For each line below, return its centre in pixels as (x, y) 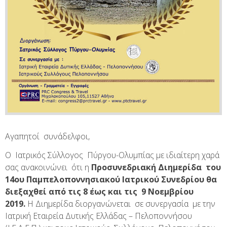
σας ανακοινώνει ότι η (48, 167)
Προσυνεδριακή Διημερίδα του (156, 167)
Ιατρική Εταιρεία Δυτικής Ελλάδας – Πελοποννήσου (99, 216)
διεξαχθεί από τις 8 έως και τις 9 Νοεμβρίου (100, 191)
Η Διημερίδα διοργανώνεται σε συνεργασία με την (120, 203)
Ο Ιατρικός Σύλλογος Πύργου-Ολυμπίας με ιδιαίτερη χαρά (113, 155)
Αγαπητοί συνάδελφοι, (47, 137)
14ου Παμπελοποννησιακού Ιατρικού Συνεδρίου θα (111, 179)
